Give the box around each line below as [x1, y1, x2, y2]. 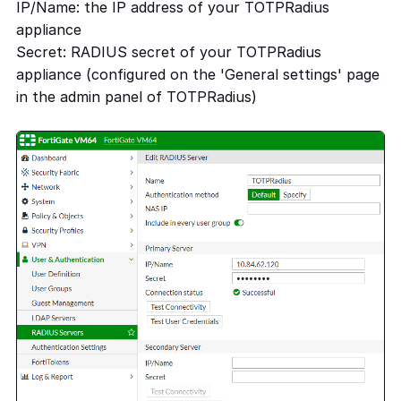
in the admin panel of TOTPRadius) [16, 88, 257, 107]
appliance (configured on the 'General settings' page [16, 65, 380, 84]
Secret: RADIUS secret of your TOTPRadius [16, 43, 321, 62]
